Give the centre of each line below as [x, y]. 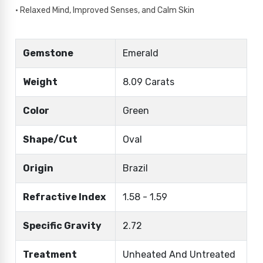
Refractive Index [65, 197]
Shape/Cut [50, 140]
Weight [41, 82]
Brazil [136, 168]
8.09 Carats [149, 82]
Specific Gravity [63, 226]
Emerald [141, 53]
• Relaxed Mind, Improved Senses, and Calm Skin [105, 11]
